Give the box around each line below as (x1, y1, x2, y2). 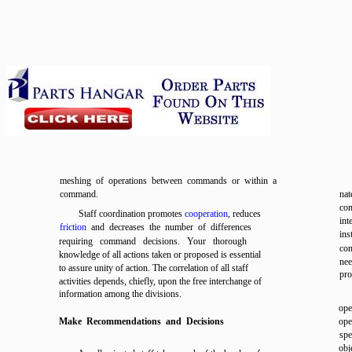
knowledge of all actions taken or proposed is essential (59, 249, 261, 260)
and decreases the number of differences (86, 222, 251, 233)
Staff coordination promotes (79, 208, 185, 219)
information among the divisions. (59, 288, 181, 299)
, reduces (228, 208, 261, 219)
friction (60, 222, 86, 233)
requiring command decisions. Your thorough (59, 236, 247, 247)
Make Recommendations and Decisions (59, 316, 224, 327)
